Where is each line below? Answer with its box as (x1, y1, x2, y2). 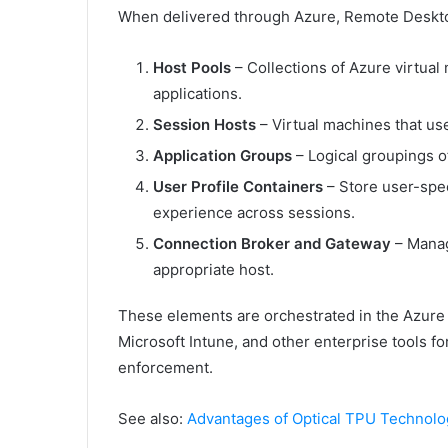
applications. (153, 84, 242, 104)
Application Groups (153, 146, 292, 166)
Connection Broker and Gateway (153, 234, 391, 254)
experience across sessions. (153, 203, 355, 223)
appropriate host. (153, 260, 274, 280)
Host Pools (153, 58, 231, 78)
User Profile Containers (153, 177, 323, 197)
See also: (118, 409, 187, 429)
